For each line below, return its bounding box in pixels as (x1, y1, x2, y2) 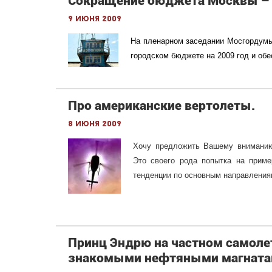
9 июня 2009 (68, 15, 121, 23)
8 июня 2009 (68, 120, 121, 128)
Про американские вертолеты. (68, 98, 255, 113)
